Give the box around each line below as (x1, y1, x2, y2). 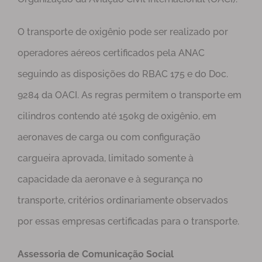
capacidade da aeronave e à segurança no (18, 174, 203, 185)
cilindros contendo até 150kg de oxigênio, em (18, 111, 216, 122)
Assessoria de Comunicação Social (18, 249, 174, 260)
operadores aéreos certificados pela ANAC (18, 47, 205, 59)
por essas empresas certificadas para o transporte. (18, 216, 239, 227)
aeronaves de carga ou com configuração (18, 132, 201, 143)
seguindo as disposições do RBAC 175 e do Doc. (18, 68, 228, 80)
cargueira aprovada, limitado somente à (18, 153, 194, 164)
